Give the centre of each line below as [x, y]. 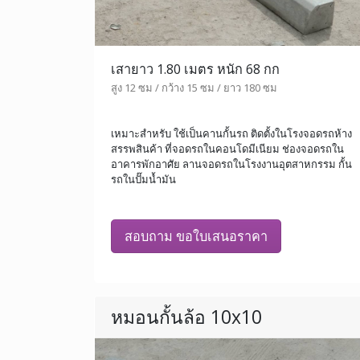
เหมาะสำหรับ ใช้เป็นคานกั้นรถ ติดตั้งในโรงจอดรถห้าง [231, 133]
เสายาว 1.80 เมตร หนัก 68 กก [195, 69]
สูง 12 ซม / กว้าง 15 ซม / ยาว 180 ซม [194, 87]
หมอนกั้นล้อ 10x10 [186, 317]
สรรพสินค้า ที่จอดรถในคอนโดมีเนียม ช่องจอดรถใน [227, 148]
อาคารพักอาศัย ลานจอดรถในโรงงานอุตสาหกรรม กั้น [231, 164]
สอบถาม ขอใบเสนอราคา [196, 236]
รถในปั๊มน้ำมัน [143, 179]
